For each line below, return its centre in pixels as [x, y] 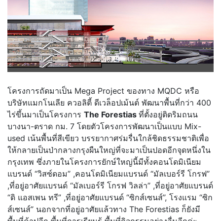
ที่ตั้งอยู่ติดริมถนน [168, 115]
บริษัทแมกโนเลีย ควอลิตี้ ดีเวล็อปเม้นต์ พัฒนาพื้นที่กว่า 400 [109, 103]
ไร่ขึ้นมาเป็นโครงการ [46, 115]
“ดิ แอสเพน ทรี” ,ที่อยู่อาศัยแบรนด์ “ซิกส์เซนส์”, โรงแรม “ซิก [110, 198]
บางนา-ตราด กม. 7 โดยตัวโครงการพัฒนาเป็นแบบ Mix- [104, 127]
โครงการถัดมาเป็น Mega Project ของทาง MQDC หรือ [103, 91]
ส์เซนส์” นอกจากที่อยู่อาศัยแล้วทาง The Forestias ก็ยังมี [104, 209]
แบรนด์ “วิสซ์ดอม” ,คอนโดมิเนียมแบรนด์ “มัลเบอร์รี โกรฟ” [109, 174]
